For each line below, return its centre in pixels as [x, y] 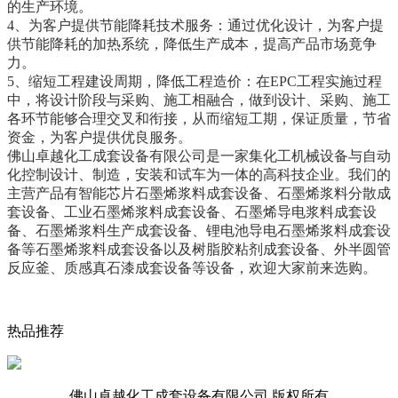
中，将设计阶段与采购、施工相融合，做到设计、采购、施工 [199, 99]
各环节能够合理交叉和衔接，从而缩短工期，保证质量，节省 [199, 118]
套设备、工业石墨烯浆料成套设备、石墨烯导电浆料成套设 [192, 211]
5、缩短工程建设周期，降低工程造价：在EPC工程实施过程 [195, 81]
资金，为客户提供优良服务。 [99, 137]
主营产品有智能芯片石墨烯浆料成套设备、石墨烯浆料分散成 [199, 193]
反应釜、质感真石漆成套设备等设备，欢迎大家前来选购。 [192, 267]
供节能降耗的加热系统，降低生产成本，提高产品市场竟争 [192, 44]
